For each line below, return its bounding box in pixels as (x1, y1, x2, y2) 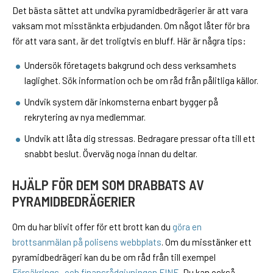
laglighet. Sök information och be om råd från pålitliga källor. (24, 75, 258, 87)
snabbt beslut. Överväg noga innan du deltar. (24, 148, 197, 160)
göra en (172, 221, 202, 233)
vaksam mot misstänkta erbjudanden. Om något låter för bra (12, 20, 250, 32)
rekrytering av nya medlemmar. (24, 112, 146, 123)
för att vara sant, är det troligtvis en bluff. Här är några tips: (12, 35, 246, 47)
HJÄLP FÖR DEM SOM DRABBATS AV (12, 176, 204, 194)
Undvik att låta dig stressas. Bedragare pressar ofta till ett (24, 133, 255, 144)
